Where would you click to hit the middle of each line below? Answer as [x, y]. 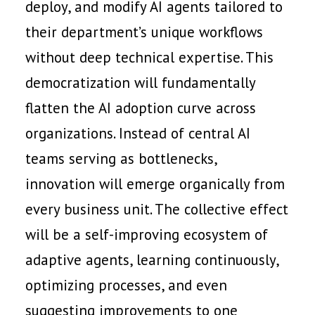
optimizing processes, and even [126, 285]
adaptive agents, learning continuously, [152, 260]
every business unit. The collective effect [157, 209]
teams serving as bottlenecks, [121, 159]
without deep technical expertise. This [149, 57]
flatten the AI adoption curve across [141, 108]
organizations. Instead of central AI [138, 133]
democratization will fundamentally [140, 83]
